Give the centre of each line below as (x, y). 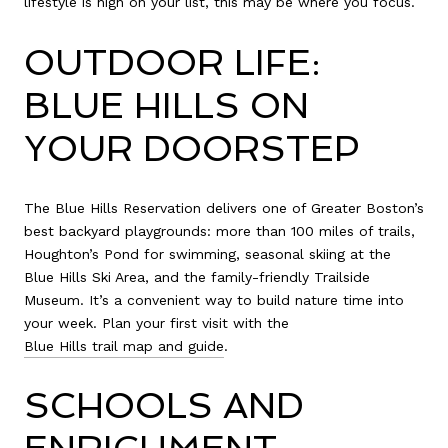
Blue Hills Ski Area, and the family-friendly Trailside (197, 276)
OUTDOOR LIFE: (172, 62)
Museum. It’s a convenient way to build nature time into (214, 299)
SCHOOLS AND (164, 406)
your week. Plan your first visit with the (156, 322)
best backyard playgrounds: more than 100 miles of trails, (219, 230)
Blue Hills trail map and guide (124, 345)
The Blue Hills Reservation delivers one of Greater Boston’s (224, 207)
